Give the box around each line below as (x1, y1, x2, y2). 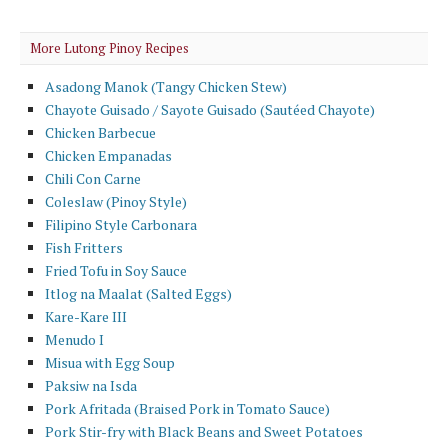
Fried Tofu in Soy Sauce (45, 260, 187, 280)
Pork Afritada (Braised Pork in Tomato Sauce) (45, 398, 330, 418)
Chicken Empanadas (45, 145, 172, 165)
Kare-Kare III (45, 306, 127, 326)
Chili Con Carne (45, 168, 141, 188)
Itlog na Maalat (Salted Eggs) (45, 283, 232, 303)
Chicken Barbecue (45, 122, 156, 142)
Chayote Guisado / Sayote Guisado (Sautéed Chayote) (45, 99, 375, 119)
